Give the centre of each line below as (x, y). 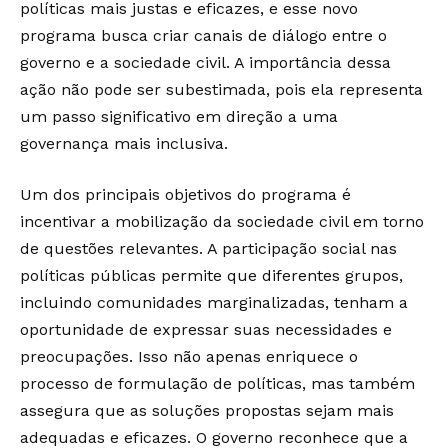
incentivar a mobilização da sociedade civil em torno (222, 222)
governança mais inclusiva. (124, 144)
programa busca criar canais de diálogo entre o (203, 36)
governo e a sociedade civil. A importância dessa (205, 63)
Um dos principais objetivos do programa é (185, 195)
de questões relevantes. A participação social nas (208, 249)
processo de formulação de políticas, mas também (217, 384)
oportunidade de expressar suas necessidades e (206, 330)
